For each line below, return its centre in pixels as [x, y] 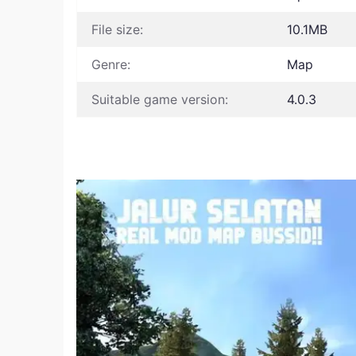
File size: [117, 29]
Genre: [111, 64]
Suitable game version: [160, 99]
